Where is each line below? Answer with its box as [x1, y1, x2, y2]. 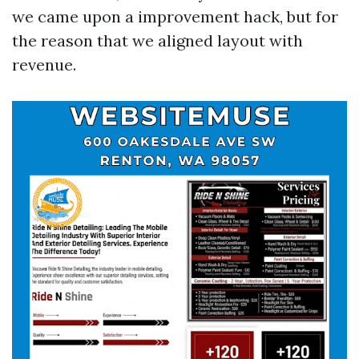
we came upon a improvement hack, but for [12, 6, 338, 26]
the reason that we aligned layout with [12, 30, 303, 50]
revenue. [12, 54, 76, 75]
